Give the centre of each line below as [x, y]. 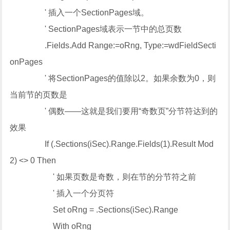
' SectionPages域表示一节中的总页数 [96, 29]
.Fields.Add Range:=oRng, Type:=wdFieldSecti [113, 45]
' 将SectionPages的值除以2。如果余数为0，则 [113, 78]
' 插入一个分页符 [62, 193]
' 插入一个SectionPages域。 [80, 13]
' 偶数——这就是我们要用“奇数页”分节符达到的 [114, 111]
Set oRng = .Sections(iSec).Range [94, 210]
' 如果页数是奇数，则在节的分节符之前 [103, 177]
